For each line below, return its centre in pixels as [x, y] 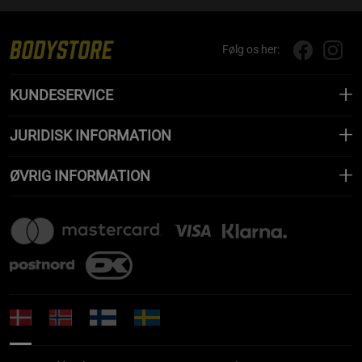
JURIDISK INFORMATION [90, 135]
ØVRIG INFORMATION [80, 175]
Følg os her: [251, 50]
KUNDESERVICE [61, 95]
